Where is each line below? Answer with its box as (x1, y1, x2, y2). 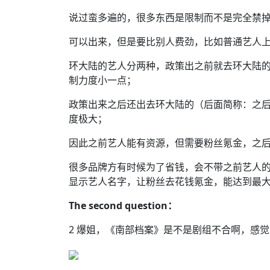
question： (125, 199, 177, 212)
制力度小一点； (69, 74, 136, 87)
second (89, 199, 125, 212)
